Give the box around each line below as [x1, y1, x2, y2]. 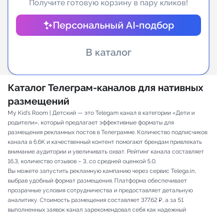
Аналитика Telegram [27, 40, 106, 49]
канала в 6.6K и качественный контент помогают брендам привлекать [8, 139, 202, 145]
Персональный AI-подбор [52, 19, 174, 31]
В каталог [86, 46, 131, 58]
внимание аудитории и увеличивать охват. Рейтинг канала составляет [8, 148, 204, 155]
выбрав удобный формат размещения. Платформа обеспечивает [8, 177, 187, 184]
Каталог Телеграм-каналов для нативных [8, 82, 203, 93]
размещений [8, 95, 69, 107]
